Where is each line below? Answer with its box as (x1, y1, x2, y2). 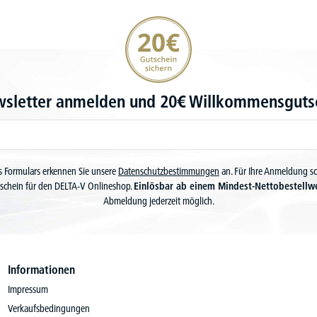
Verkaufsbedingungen (7, 302, 90, 315)
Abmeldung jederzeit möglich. (103, 195, 214, 207)
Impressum (7, 283, 48, 296)
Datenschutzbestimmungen (118, 165, 219, 178)
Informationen (7, 263, 75, 277)
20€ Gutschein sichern (125, 16, 207, 29)
